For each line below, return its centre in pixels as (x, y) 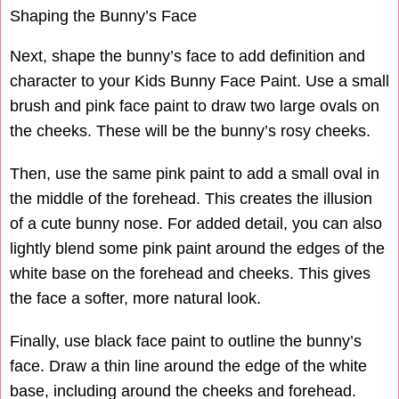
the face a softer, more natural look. (135, 299)
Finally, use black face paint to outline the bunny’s (186, 342)
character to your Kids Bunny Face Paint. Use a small (199, 81)
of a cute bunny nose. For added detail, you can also (196, 224)
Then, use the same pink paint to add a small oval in (195, 174)
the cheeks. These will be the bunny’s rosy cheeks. (190, 131)
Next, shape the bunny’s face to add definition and (187, 57)
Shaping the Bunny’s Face (103, 16)
